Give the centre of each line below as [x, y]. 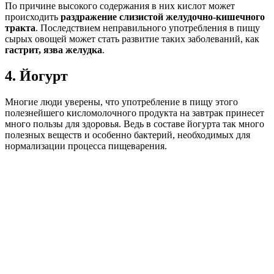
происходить [33, 17]
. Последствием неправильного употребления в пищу [148, 28]
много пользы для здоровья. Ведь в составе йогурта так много [135, 124]
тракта [20, 28]
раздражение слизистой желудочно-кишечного [163, 17]
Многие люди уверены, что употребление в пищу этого [121, 102]
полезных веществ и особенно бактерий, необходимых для [128, 135]
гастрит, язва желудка [54, 50]
